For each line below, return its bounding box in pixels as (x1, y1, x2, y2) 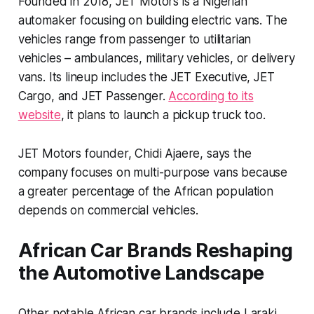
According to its (168, 88, 254, 103)
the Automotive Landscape (18, 261, 264, 285)
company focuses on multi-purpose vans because (18, 165, 288, 179)
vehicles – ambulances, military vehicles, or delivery (18, 50, 295, 65)
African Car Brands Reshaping (18, 238, 293, 262)
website (18, 107, 61, 122)
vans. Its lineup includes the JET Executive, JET (18, 69, 275, 84)
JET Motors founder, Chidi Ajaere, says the (18, 146, 252, 161)
